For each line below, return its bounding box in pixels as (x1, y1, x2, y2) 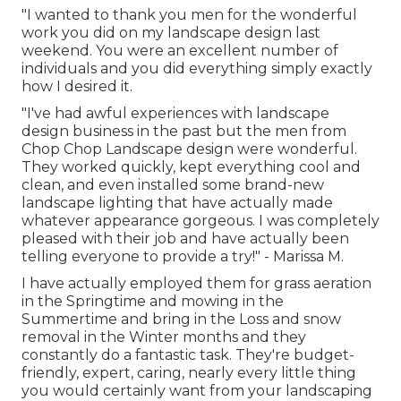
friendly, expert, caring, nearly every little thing (21, 364, 356, 382)
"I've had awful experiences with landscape (21, 105, 329, 123)
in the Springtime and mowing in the (21, 293, 284, 311)
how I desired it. (21, 78, 132, 96)
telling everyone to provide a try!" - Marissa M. (21, 248, 344, 266)
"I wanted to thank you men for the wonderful (21, 6, 357, 24)
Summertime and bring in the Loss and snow (21, 311, 341, 328)
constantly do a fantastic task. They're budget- (21, 346, 354, 364)
